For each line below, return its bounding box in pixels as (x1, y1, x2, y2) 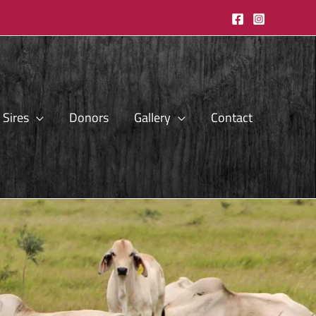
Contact (211, 107, 253, 127)
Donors (69, 107, 109, 127)
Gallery (134, 107, 171, 127)
